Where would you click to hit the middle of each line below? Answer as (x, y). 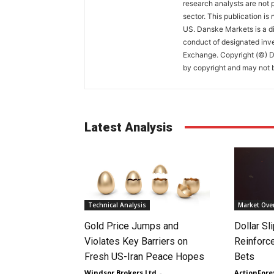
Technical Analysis (117, 205)
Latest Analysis (128, 127)
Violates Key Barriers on (136, 241)
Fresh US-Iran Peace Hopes (144, 256)
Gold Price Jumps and (131, 226)
